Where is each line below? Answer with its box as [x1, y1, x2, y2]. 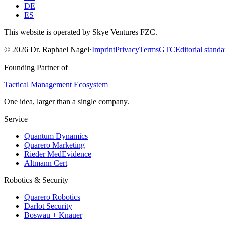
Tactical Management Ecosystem [4, 80, 108, 89]
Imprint [92, 45, 115, 54]
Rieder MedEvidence [24, 149, 91, 158]
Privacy [115, 45, 139, 54]
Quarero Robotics [24, 192, 80, 201]
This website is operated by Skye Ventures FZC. [4, 27, 157, 36]
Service [4, 114, 28, 123]
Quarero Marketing [24, 140, 85, 149]
